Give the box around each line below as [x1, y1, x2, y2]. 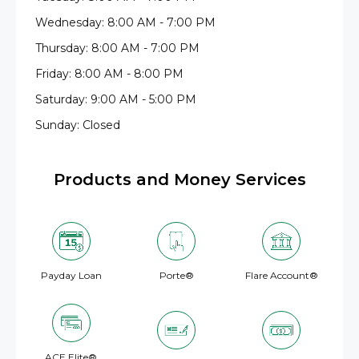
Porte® [159, 269, 194, 281]
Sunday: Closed [35, 118, 120, 132]
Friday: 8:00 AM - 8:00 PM [35, 67, 184, 81]
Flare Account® [244, 269, 318, 281]
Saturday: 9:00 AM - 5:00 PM [35, 92, 196, 107]
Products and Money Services [53, 170, 306, 189]
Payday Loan [40, 269, 102, 281]
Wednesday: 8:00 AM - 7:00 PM [35, 15, 216, 30]
